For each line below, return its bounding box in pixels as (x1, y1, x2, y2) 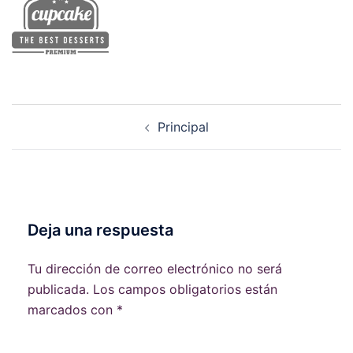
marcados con (28, 302, 117, 318)
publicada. (28, 281, 89, 297)
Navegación (11, 102, 121, 125)
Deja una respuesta (28, 221, 173, 240)
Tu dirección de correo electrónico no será (28, 261, 282, 277)
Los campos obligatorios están (93, 281, 277, 297)
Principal (157, 119, 209, 135)
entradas (11, 147, 93, 169)
